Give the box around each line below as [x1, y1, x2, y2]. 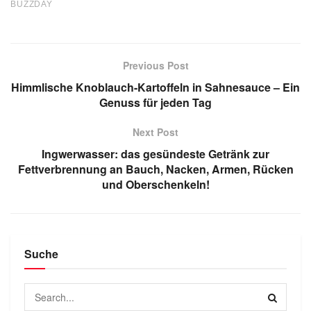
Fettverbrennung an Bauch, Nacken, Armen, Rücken [17, 161, 294, 178]
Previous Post [122, 58, 189, 73]
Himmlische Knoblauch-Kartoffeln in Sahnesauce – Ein [11, 79, 300, 96]
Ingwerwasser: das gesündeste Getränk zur [42, 146, 269, 162]
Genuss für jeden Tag [99, 94, 212, 111]
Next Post [133, 125, 178, 140]
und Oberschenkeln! [101, 176, 210, 193]
